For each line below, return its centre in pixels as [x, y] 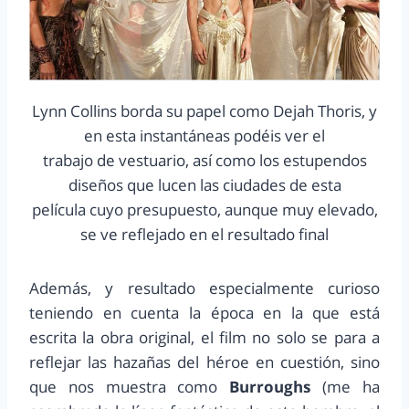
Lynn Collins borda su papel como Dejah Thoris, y [204, 111]
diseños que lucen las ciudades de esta [204, 185]
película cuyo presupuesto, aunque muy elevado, [204, 210]
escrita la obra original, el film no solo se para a [204, 338]
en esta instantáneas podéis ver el [204, 136]
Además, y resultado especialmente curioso [204, 288]
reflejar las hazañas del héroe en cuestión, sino [204, 362]
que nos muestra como [130, 387]
